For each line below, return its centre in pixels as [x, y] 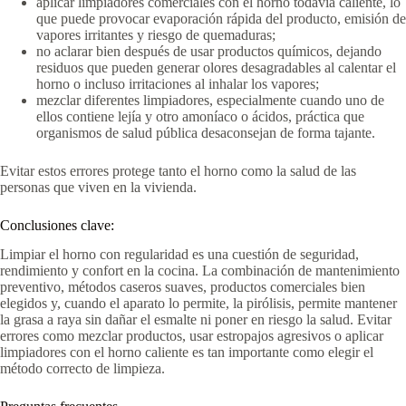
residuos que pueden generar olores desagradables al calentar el [216, 67]
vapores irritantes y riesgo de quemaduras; [156, 34]
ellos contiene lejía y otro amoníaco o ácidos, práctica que [200, 116]
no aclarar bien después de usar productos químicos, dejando [209, 51]
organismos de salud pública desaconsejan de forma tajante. [206, 132]
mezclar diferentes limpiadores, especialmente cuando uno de [210, 100]
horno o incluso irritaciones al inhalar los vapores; [178, 83]
